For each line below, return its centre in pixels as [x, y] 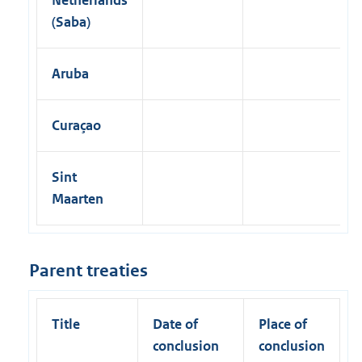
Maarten [78, 198]
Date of [175, 324]
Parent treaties [88, 270]
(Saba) [71, 21]
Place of [283, 324]
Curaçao [76, 125]
